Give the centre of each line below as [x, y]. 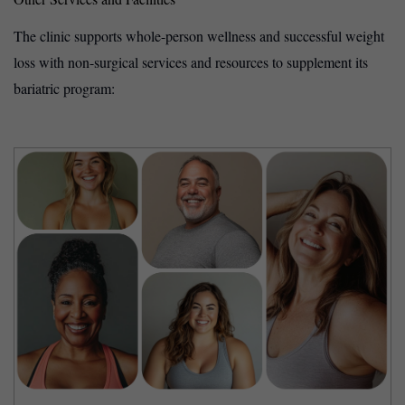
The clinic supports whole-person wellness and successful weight [199, 35]
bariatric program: [64, 88]
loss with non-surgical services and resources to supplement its [191, 61]
